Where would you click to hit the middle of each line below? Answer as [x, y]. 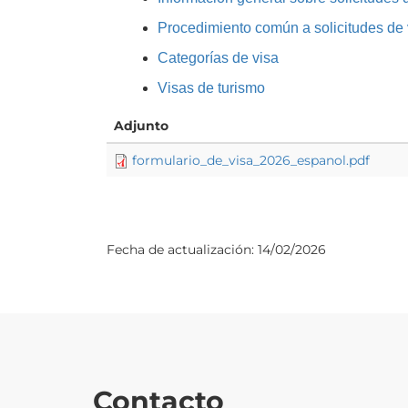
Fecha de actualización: [182, 249]
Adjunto [141, 125]
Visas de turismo [211, 87]
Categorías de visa [218, 57]
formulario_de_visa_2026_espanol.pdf [251, 160]
